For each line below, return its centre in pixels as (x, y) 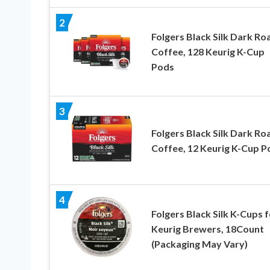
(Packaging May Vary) (199, 244)
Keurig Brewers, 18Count (207, 229)
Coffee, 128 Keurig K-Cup (208, 52)
